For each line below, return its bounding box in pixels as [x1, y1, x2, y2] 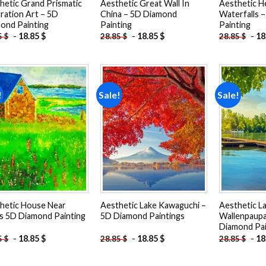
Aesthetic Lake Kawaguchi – [100, 200, 206, 211]
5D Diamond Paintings [100, 211, 185, 221]
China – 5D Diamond [100, 8, 177, 19]
